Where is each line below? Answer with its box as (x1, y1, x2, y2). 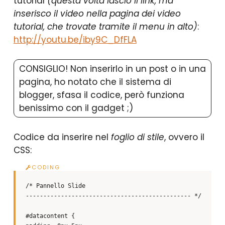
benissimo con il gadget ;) (19, 102, 133, 115)
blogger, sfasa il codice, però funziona (19, 89, 184, 101)
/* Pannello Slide (25, 182, 85, 190)
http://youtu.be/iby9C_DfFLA (13, 34, 137, 46)
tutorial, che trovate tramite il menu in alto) (13, 21, 197, 33)
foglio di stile (110, 131, 164, 144)
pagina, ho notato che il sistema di (19, 76, 171, 88)
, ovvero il (164, 131, 204, 144)
